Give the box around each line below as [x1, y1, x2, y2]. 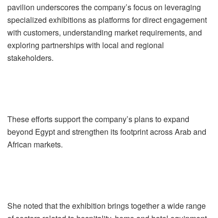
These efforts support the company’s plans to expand [7, 113, 189, 125]
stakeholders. [7, 52, 54, 63]
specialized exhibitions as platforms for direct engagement [7, 14, 207, 25]
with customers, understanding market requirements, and [7, 26, 202, 38]
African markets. [7, 138, 63, 150]
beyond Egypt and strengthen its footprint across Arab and [7, 126, 206, 137]
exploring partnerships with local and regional [7, 39, 164, 51]
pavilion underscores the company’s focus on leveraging [7, 1, 201, 13]
